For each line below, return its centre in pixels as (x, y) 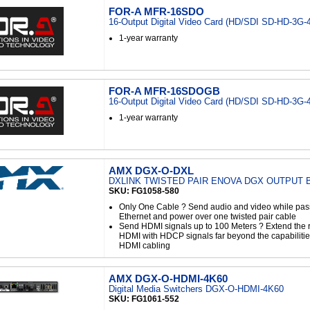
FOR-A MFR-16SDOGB (164, 91)
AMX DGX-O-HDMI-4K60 (168, 279)
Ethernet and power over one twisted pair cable (208, 217)
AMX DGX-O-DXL (151, 171)
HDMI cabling (145, 246)
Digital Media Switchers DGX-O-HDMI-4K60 (196, 289)
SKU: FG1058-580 (144, 191)
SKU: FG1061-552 (144, 299)
